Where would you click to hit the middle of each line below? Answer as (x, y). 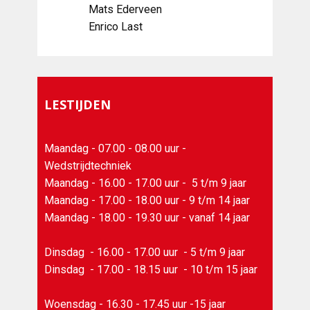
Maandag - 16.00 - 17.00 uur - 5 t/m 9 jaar (145, 183)
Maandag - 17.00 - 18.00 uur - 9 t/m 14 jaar (147, 200)
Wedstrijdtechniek (88, 165)
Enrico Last (95, 26)
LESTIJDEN (77, 104)
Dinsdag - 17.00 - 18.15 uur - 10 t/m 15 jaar (151, 269)
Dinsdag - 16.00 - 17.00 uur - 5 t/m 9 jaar (147, 252)
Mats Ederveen (103, 9)
